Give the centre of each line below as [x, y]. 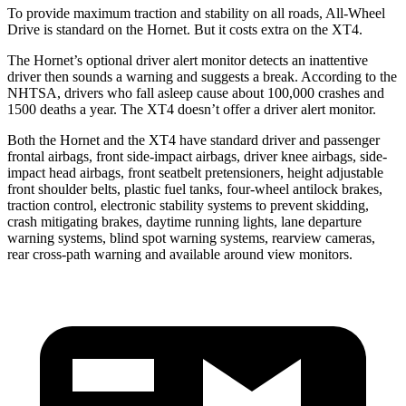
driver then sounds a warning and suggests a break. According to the [202, 76]
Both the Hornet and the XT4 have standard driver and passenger [193, 140]
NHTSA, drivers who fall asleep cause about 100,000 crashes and [196, 92]
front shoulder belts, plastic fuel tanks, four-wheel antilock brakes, [195, 188]
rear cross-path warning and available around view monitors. [180, 254]
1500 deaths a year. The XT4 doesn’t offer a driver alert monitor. [192, 109]
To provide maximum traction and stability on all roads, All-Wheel [196, 13]
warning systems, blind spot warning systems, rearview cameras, [191, 237]
